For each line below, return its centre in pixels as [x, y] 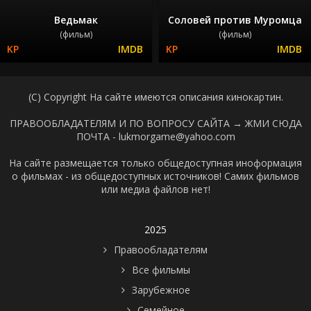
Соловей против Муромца [235, 19]
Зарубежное [161, 289]
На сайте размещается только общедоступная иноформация [155, 162]
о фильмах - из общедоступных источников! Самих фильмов [155, 176]
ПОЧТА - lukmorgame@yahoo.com [155, 136]
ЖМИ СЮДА [273, 123]
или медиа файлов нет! [155, 189]
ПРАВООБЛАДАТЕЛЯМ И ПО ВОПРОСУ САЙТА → [127, 123]
